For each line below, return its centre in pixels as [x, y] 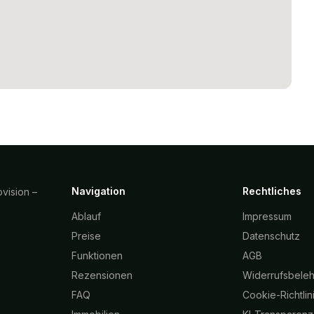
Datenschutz [271, 236]
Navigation [98, 191]
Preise [86, 236]
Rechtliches [272, 191]
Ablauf [86, 216]
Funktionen [97, 255]
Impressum [267, 216]
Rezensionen [102, 275]
